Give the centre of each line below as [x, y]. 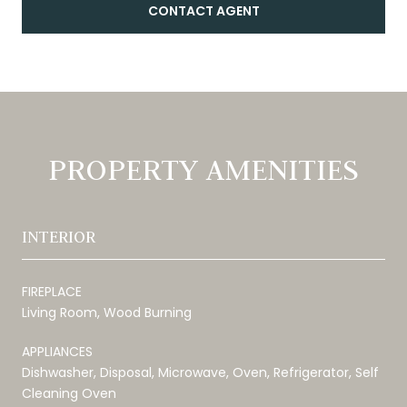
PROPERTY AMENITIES [203, 169]
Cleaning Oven [69, 393]
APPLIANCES [57, 351]
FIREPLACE [52, 291]
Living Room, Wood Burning [107, 312]
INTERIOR [59, 236]
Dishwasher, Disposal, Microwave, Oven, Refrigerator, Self [200, 372]
